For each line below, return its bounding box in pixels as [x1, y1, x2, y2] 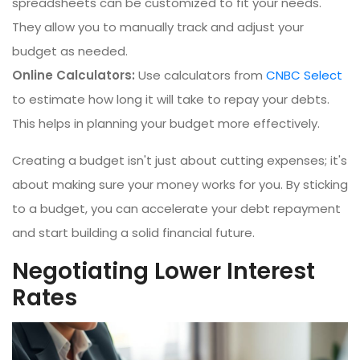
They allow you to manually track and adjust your [12, 18, 304, 35]
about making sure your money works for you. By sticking [12, 175, 348, 193]
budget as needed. [12, 42, 128, 59]
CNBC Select [266, 66, 342, 84]
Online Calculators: [12, 66, 135, 84]
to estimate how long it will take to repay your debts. [12, 90, 329, 108]
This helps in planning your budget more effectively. [12, 114, 320, 132]
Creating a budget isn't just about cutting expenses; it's [12, 151, 347, 169]
